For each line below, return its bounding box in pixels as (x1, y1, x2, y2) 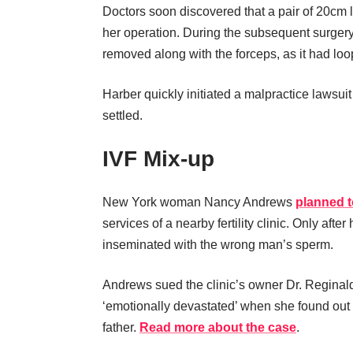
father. (102, 321, 139, 334)
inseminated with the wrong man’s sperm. (102, 238, 333, 251)
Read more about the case (139, 321, 296, 334)
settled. (102, 109, 143, 122)
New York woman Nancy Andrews (102, 195, 295, 209)
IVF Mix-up (102, 147, 214, 171)
